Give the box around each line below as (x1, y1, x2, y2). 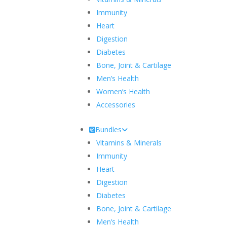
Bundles (95, 124, 122, 134)
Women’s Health (96, 86, 150, 96)
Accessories (96, 99, 136, 109)
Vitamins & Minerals (96, 137, 162, 147)
